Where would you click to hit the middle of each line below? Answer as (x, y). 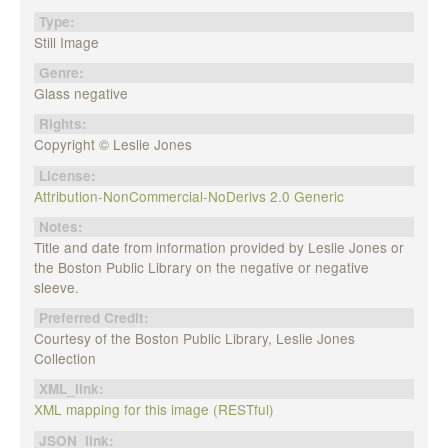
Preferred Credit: (95, 318)
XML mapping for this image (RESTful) (153, 409)
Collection (64, 358)
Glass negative (80, 93)
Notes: (62, 226)
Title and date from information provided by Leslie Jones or (218, 246)
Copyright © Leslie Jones (112, 144)
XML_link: (73, 389)
